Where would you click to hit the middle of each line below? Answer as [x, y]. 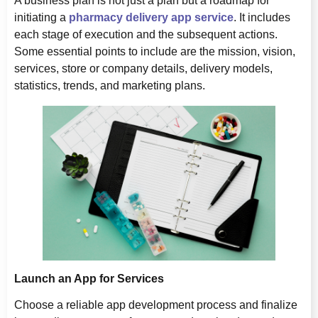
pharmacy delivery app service [151, 17]
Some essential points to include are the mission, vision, [155, 51]
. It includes [262, 17]
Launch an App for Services [89, 279]
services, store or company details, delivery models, [143, 68]
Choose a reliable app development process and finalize [156, 305]
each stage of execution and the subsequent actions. [146, 34]
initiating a [42, 17]
